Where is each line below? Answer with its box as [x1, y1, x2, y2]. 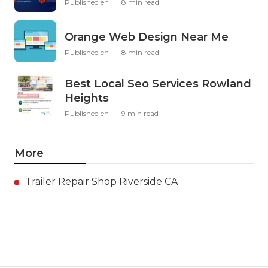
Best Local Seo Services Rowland [65, 77, 251, 91]
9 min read [121, 109, 159, 118]
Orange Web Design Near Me [65, 31, 229, 44]
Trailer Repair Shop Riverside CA [25, 176, 178, 188]
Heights [65, 92, 109, 105]
